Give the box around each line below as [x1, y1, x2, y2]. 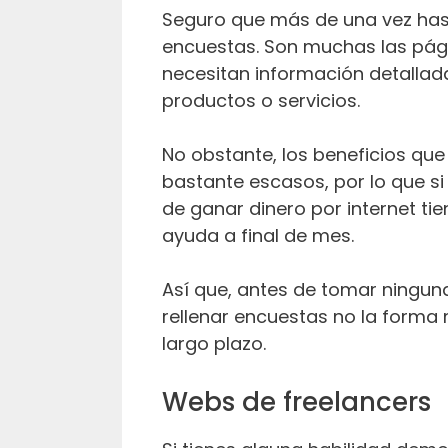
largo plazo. [162, 330, 266, 356]
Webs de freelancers [162, 383, 431, 420]
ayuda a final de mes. [162, 222, 359, 248]
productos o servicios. [162, 87, 360, 113]
